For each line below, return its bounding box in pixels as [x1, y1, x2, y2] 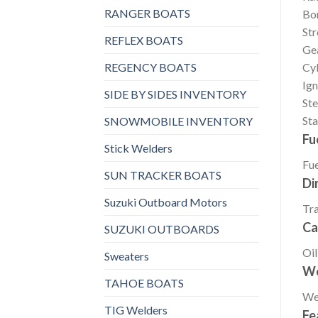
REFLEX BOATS [104, 33, 183, 47]
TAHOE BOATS [104, 275, 184, 290]
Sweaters [104, 248, 149, 263]
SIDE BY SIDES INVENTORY [104, 87, 246, 101]
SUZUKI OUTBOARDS [104, 221, 219, 236]
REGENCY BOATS [104, 60, 197, 74]
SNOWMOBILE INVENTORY [104, 114, 253, 128]
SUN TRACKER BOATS [104, 168, 221, 182]
